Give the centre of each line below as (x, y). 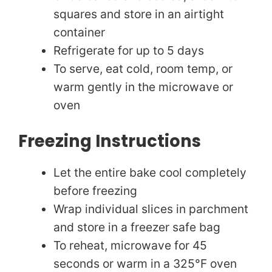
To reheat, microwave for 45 (130, 246)
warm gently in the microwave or (143, 87)
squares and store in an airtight (138, 14)
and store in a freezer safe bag (137, 227)
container (79, 32)
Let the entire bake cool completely (150, 173)
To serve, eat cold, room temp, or (143, 69)
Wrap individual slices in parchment (151, 209)
